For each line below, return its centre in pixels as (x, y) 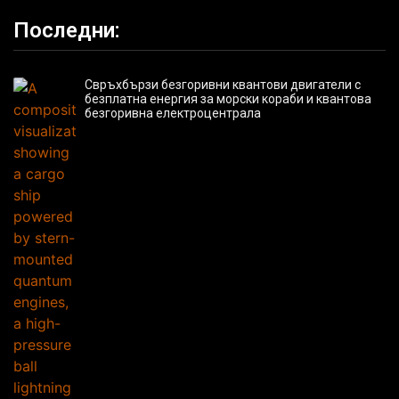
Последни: (67, 30)
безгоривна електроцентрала (173, 113)
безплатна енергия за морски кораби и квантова (228, 98)
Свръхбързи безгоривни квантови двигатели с (223, 84)
